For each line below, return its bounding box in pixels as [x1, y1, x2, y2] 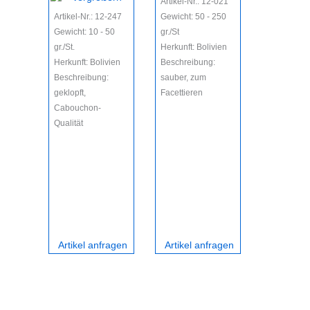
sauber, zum [160, 72, 206, 82]
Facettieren [160, 87, 203, 98]
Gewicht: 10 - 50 [53, 26, 115, 37]
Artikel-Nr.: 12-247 [53, 11, 122, 21]
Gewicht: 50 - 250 [160, 11, 226, 21]
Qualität [53, 118, 83, 128]
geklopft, [53, 87, 86, 98]
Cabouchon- [53, 102, 101, 113]
